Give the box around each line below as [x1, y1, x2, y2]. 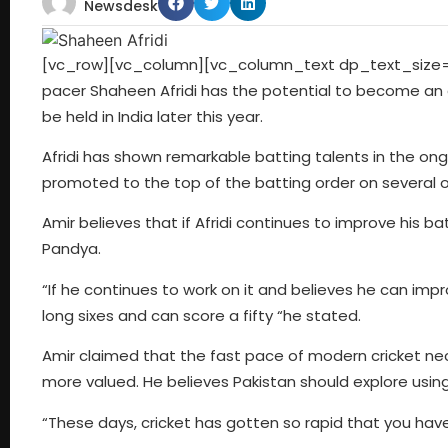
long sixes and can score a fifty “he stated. [42, 304, 361, 326]
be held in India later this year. [42, 105, 263, 127]
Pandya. [42, 238, 101, 260]
